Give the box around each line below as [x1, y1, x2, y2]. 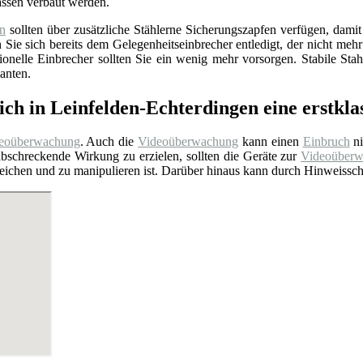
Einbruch [302, 135, 350, 149]
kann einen [238, 135, 303, 149]
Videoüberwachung [138, 135, 239, 149]
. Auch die [79, 135, 139, 149]
